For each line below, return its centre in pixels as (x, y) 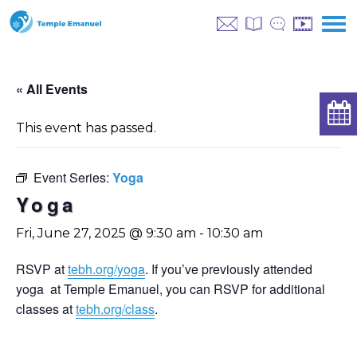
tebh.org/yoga (106, 269)
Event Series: (73, 177)
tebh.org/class (115, 309)
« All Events (52, 89)
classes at (46, 309)
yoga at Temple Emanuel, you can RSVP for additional (171, 289)
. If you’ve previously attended (229, 269)
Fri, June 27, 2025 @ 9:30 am (106, 233)
